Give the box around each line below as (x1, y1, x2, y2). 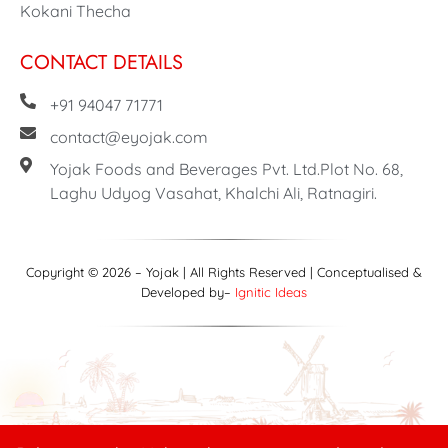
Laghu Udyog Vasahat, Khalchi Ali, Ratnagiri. (50, 182, 377, 203)
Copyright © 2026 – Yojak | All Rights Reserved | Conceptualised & (26, 263, 422, 280)
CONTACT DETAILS (20, 47, 183, 77)
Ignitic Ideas (235, 283, 307, 300)
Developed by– (141, 283, 235, 300)
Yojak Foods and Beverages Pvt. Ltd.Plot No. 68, (50, 158, 403, 179)
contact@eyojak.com (50, 126, 208, 147)
